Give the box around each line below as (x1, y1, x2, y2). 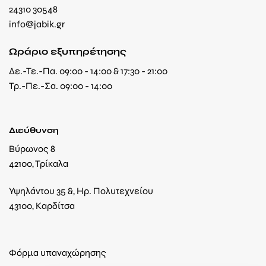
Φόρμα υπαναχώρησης (9, 246, 106, 258)
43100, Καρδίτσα (9, 199, 75, 211)
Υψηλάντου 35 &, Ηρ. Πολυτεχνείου (9, 185, 153, 197)
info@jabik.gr (9, 18, 65, 30)
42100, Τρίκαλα (9, 158, 68, 170)
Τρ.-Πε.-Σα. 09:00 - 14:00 (9, 80, 112, 92)
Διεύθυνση (9, 125, 59, 135)
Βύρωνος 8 (9, 143, 55, 155)
